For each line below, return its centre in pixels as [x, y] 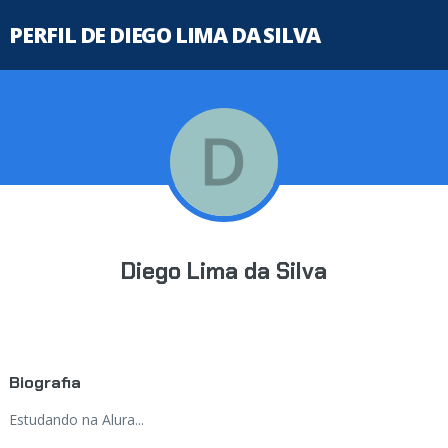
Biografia [44, 382]
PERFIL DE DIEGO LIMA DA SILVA [164, 35]
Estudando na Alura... [76, 419]
